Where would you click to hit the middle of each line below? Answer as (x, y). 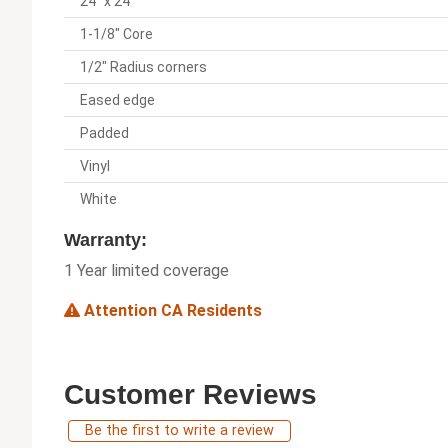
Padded (104, 133)
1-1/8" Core (116, 34)
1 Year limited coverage (146, 271)
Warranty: (105, 240)
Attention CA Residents (171, 311)
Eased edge (117, 100)
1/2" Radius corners (143, 67)
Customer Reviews (190, 394)
